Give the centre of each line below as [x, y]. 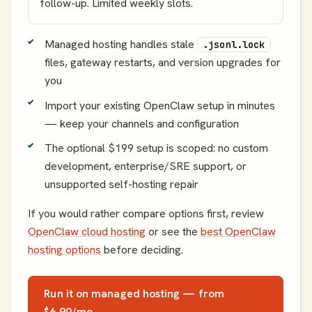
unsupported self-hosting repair [122, 185]
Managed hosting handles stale [121, 44]
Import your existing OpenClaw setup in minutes [160, 105]
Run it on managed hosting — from [134, 294]
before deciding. [142, 250]
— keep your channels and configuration [142, 123]
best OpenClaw [238, 232]
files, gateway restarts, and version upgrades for [163, 62]
